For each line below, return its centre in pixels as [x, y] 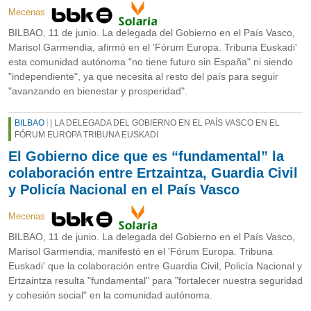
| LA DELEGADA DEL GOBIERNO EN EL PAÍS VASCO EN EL [164, 123]
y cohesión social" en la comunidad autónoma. [110, 295]
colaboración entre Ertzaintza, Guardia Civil [153, 173]
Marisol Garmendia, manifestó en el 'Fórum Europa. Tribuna [141, 252]
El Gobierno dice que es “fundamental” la [146, 157]
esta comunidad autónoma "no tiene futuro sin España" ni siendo [151, 62]
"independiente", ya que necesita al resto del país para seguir [143, 77]
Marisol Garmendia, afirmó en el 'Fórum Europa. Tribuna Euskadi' [153, 48]
